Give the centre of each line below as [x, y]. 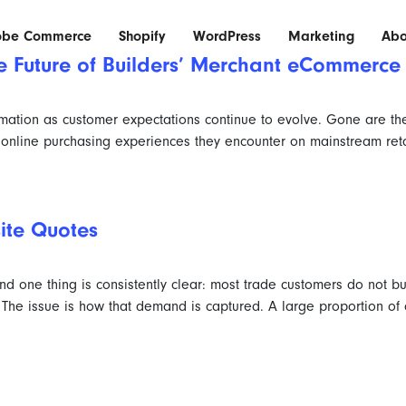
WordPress [227, 36]
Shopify [142, 36]
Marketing [321, 36]
